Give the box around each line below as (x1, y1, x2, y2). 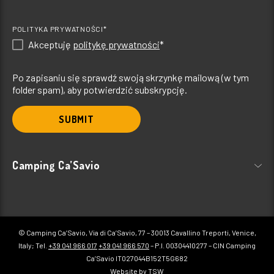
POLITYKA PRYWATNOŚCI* (12, 24, 107, 34)
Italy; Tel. (18, 241, 48, 250)
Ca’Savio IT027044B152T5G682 (86, 254, 188, 263)
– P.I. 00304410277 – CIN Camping (149, 241, 256, 250)
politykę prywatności (73, 39, 160, 51)
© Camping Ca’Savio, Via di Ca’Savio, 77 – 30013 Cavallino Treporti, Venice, (18, 228, 256, 237)
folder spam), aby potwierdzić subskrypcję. (12, 84, 187, 96)
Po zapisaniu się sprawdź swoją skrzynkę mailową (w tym (12, 72, 249, 84)
